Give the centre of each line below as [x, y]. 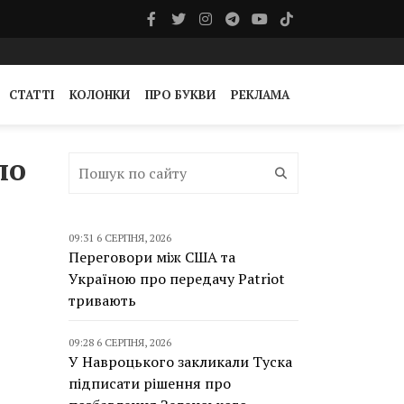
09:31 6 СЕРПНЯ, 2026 [120, 238]
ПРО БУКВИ [180, 95]
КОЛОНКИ [100, 95]
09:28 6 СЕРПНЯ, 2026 [120, 342]
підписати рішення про [150, 383]
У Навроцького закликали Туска [180, 362]
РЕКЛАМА [260, 95]
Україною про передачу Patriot [177, 279]
